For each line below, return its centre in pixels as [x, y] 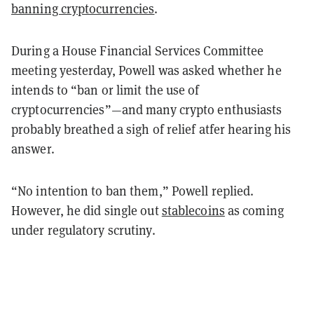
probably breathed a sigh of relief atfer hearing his [151, 130]
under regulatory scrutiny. [83, 231]
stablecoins [193, 211]
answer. [33, 149]
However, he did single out [87, 211]
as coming [254, 211]
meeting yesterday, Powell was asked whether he [146, 71]
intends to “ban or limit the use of [105, 90]
